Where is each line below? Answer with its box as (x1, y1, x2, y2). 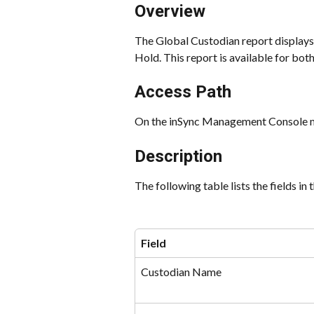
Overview (135, 1, 205, 21)
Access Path (135, 82, 231, 102)
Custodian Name (141, 265, 221, 279)
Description (135, 146, 222, 167)
